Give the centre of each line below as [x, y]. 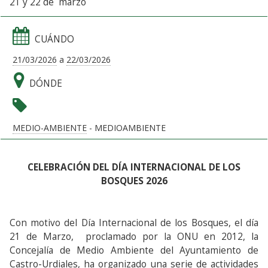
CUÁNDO [54, 39]
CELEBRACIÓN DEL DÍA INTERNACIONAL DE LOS [134, 167]
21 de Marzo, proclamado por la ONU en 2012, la [134, 236]
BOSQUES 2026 [134, 181]
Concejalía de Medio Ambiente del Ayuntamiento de [134, 250]
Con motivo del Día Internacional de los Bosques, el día [134, 223]
